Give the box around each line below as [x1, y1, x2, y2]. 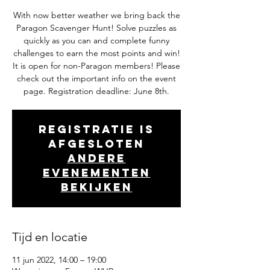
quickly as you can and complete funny [24, 35, 169, 46]
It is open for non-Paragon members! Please [13, 60, 180, 71]
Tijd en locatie [12, 230, 87, 244]
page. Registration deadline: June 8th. [24, 86, 169, 96]
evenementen [42, 166, 151, 180]
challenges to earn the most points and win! [13, 48, 180, 58]
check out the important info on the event [17, 73, 176, 84]
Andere [67, 151, 126, 165]
